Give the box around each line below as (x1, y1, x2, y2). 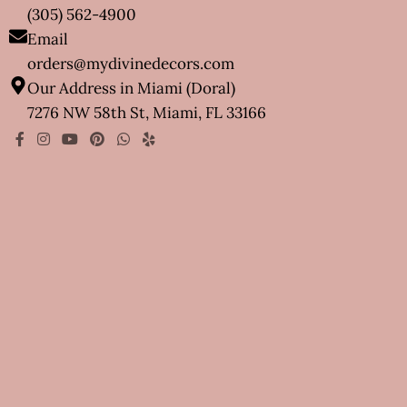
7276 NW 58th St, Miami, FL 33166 (27, 103, 266, 124)
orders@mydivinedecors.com (27, 54, 234, 74)
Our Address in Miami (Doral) (27, 78, 235, 99)
